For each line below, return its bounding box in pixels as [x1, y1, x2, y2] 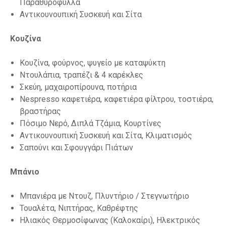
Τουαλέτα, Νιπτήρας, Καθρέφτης [20, 203, 139, 213]
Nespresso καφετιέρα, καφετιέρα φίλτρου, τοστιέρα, [20, 94, 214, 104]
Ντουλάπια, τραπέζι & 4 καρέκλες [20, 70, 144, 80]
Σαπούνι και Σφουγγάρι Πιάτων [20, 143, 134, 153]
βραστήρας [20, 106, 62, 117]
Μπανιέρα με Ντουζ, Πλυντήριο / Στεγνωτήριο [20, 191, 190, 201]
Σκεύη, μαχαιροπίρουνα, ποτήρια [20, 82, 137, 92]
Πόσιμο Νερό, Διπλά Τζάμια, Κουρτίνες [20, 119, 162, 129]
